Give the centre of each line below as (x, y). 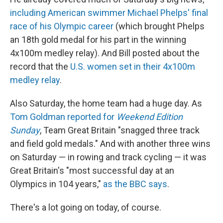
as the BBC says (135, 184)
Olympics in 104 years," (56, 184)
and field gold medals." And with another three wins (110, 144)
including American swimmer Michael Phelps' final (109, 13)
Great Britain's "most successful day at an (92, 170)
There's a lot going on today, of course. (86, 207)
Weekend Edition (150, 117)
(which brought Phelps (159, 26)
